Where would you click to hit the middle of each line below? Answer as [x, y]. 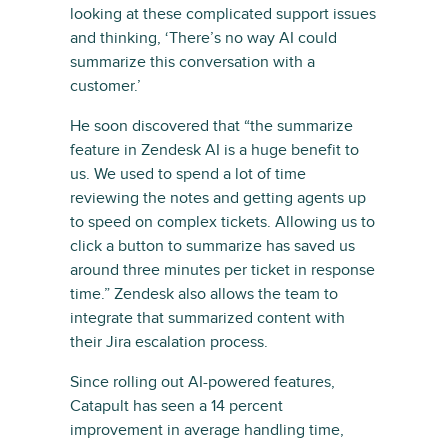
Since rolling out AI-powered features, [202, 381]
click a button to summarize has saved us [212, 245]
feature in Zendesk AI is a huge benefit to [214, 149]
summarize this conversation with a [192, 61]
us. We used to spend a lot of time [188, 173]
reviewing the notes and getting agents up [218, 197]
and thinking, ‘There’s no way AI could [203, 37]
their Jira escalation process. [169, 341]
